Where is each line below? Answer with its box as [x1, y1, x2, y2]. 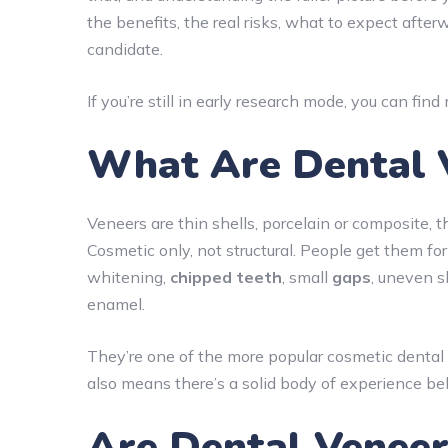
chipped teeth [170, 266, 282, 287]
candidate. [87, 38, 163, 59]
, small [282, 266, 332, 287]
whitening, [87, 266, 170, 287]
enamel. [87, 293, 145, 314]
